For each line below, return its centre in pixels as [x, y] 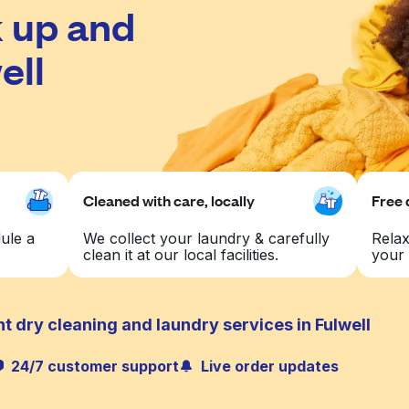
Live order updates [270, 366]
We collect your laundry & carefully [207, 238]
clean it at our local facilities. [181, 255]
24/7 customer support [95, 366]
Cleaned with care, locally [169, 200]
